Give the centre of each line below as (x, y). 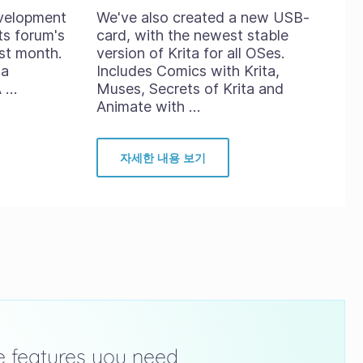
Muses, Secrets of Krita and (190, 89)
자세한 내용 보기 (163, 158)
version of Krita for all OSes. (190, 53)
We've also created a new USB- (203, 17)
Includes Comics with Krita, (188, 71)
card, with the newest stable (192, 35)
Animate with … (148, 107)
